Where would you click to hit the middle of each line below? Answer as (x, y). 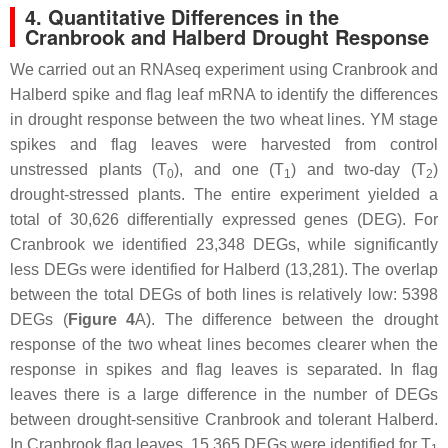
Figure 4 (101, 319)
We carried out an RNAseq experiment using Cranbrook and (224, 69)
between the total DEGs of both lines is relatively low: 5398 (224, 294)
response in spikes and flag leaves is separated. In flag (224, 369)
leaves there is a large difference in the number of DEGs (224, 394)
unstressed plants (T (89, 169)
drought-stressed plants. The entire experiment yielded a (224, 194)
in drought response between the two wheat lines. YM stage (224, 119)
